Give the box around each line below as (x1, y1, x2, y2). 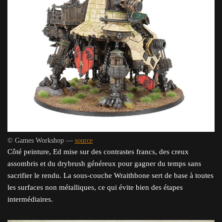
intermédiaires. (7, 195, 53, 203)
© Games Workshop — (7, 136, 75, 144)
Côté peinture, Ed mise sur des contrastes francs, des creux (7, 147, 189, 156)
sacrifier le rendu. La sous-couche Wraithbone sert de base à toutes (7, 171, 214, 179)
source (75, 136, 93, 144)
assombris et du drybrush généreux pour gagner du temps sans (7, 159, 201, 167)
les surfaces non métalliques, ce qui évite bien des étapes (7, 183, 183, 191)
